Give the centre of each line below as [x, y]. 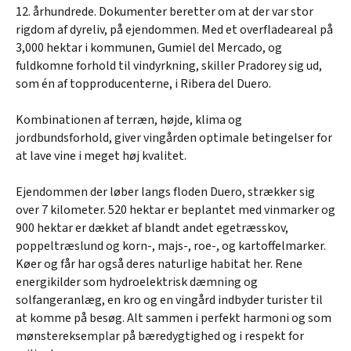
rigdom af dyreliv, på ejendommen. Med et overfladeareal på [174, 29]
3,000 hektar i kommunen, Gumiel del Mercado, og [149, 47]
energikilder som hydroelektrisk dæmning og [137, 282]
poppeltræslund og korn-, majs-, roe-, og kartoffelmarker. [171, 246]
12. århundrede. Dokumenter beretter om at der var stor [165, 11]
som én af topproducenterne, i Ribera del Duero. [143, 83]
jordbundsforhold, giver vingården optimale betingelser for [174, 138]
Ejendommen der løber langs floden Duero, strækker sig [165, 192]
